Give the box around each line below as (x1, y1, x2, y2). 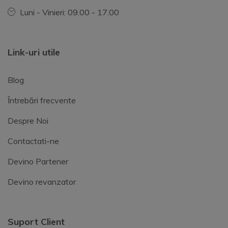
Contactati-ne (8, 136, 59, 147)
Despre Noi (8, 116, 48, 126)
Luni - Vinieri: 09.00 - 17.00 (20, 7, 119, 18)
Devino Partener (8, 156, 68, 167)
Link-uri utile (8, 46, 60, 59)
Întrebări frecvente (8, 95, 76, 106)
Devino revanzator (8, 177, 76, 187)
